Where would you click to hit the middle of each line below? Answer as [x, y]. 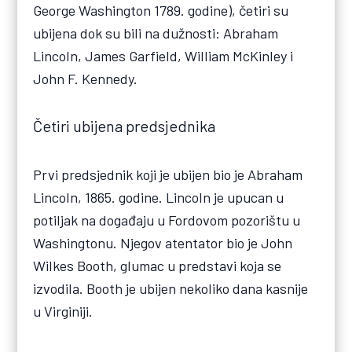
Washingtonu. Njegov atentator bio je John [163, 242]
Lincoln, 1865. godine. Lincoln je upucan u [159, 197]
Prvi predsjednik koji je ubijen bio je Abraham [168, 174]
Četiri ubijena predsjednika [125, 125]
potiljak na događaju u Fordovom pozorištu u [167, 220]
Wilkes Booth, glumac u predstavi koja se [158, 265]
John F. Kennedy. [86, 78]
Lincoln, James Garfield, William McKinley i [163, 55]
